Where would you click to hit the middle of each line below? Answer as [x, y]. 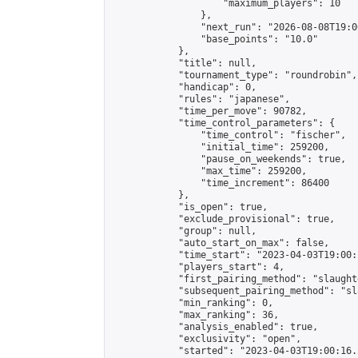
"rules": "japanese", [201, 99]
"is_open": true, [189, 207]
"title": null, [184, 63]
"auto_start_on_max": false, [220, 243]
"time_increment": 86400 [220, 183]
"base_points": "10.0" [215, 39]
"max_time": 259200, [209, 171]
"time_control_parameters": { [223, 123]
